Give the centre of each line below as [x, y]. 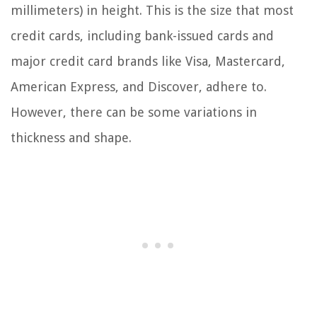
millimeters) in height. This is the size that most [152, 11]
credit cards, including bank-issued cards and [142, 36]
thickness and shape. [71, 138]
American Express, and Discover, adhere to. [139, 87]
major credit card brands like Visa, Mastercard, [148, 62]
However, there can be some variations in [134, 113]
